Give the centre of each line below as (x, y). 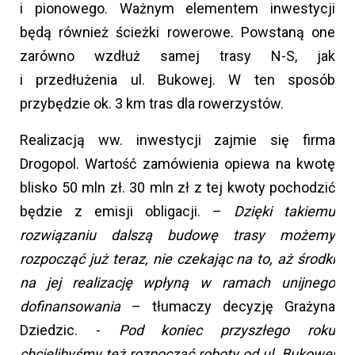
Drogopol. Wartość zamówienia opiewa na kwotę (177, 164)
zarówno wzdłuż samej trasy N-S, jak (177, 56)
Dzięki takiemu (284, 212)
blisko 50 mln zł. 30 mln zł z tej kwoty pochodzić (177, 188)
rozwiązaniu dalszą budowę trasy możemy (177, 235)
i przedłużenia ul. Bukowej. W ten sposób (177, 80)
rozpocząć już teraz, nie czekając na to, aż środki (177, 259)
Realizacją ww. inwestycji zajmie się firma (177, 140)
